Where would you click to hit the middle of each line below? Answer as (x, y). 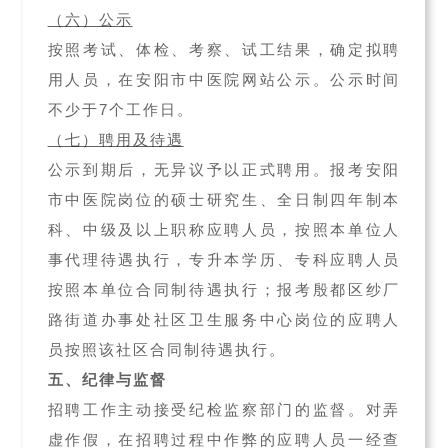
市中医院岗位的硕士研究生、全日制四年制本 (224, 199)
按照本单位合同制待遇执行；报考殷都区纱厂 (224, 289)
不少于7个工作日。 (120, 109)
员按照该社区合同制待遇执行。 (166, 349)
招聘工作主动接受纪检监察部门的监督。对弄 (224, 409)
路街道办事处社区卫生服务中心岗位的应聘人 (224, 319)
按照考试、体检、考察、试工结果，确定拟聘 (224, 49)
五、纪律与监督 (107, 379)
